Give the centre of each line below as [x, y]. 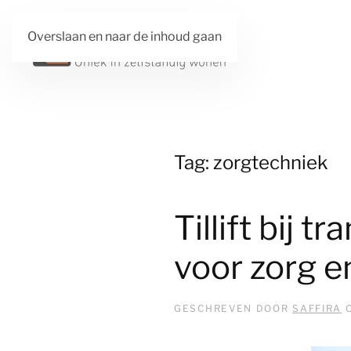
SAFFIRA [317, 308]
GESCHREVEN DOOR [233, 308]
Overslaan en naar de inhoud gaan [125, 36]
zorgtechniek [271, 163]
